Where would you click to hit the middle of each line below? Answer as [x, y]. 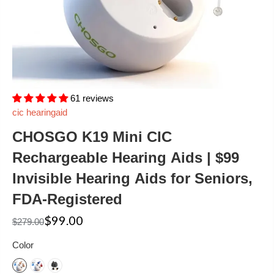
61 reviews [92, 98]
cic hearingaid [40, 113]
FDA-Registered [67, 199]
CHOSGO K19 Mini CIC [92, 137]
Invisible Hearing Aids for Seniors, [132, 179]
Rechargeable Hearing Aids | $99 [126, 158]
